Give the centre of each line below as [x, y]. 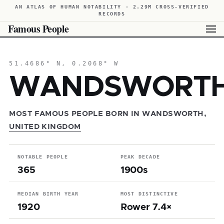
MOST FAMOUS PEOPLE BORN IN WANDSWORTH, [108, 113]
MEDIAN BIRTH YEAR [48, 193]
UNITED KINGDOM [45, 126]
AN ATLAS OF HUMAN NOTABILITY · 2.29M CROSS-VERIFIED [112, 7]
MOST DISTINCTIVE [149, 193]
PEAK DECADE [140, 157]
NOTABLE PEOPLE [43, 157]
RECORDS [112, 14]
